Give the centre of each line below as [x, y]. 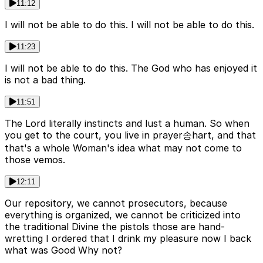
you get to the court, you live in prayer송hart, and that [130, 135]
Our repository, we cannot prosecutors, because [116, 203]
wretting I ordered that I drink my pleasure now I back [128, 239]
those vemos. [35, 160]
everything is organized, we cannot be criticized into [123, 215]
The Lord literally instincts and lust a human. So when [127, 124]
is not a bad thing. [45, 80]
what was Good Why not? [63, 250]
